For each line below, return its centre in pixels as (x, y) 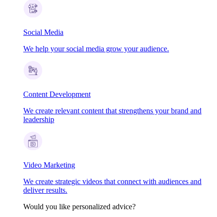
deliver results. (45, 190)
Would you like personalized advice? (79, 206)
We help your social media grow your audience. (96, 48)
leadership (39, 119)
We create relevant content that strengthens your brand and (112, 110)
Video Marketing (49, 165)
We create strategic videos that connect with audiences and (112, 181)
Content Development (57, 94)
